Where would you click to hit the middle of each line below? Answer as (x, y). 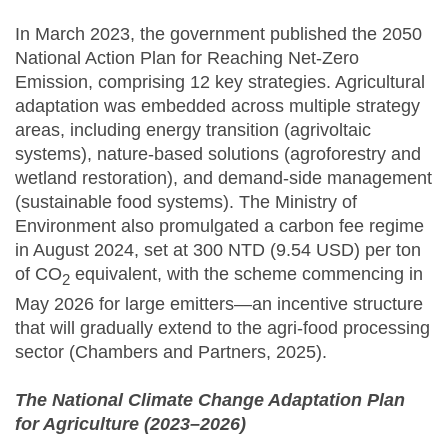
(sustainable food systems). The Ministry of (186, 202)
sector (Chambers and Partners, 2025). (171, 351)
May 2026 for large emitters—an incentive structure (219, 303)
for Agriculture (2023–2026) (130, 423)
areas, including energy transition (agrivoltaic (193, 130)
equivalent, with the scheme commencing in (246, 274)
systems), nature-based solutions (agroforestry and (218, 154)
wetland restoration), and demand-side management (223, 178)
